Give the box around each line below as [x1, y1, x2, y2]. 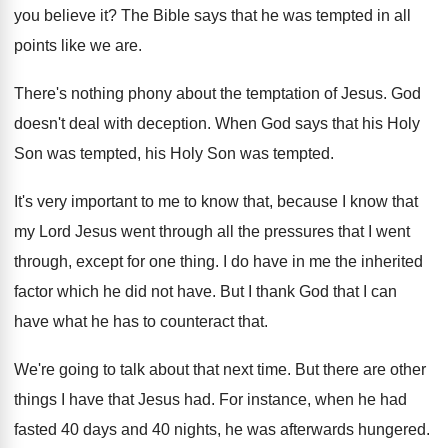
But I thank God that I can [220, 283, 397, 300]
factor [14, 283, 53, 300]
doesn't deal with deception [14, 115, 207, 132]
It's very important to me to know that [14, 193, 269, 210]
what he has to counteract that [53, 313, 264, 330]
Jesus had [138, 391, 211, 408]
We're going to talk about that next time [14, 361, 287, 378]
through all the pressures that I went [159, 223, 410, 240]
